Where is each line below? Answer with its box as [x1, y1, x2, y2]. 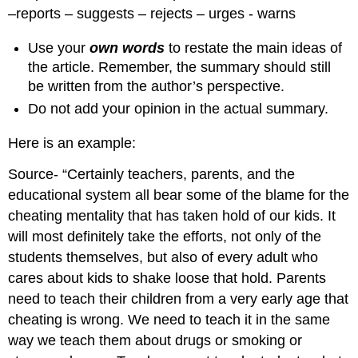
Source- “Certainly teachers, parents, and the [8, 165, 296, 182]
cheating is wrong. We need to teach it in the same [8, 311, 331, 328]
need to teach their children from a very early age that [8, 290, 349, 307]
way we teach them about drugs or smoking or [8, 332, 303, 348]
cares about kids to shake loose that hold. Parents [8, 269, 327, 286]
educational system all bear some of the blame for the [8, 186, 350, 203]
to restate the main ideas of [165, 39, 343, 56]
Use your [28, 39, 90, 56]
